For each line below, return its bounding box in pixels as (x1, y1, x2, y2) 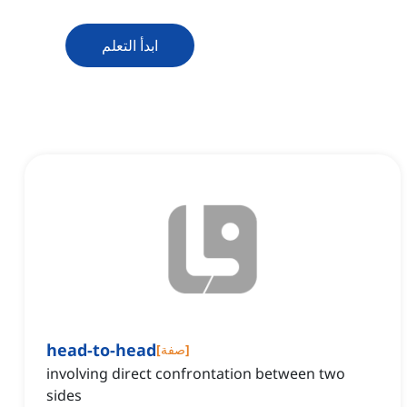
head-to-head (46, 339, 156, 362)
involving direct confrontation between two (46, 363, 345, 384)
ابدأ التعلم (102, 35, 158, 56)
